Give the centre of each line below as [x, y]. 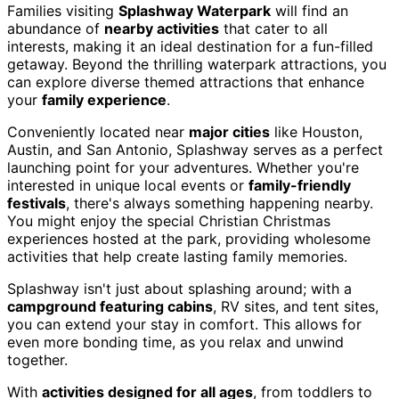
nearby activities [162, 29]
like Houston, [316, 132]
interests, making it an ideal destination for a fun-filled [190, 47]
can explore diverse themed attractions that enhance [186, 82]
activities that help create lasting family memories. [177, 257]
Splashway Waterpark [195, 11]
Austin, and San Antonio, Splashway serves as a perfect [195, 150]
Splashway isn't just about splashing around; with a [179, 289]
